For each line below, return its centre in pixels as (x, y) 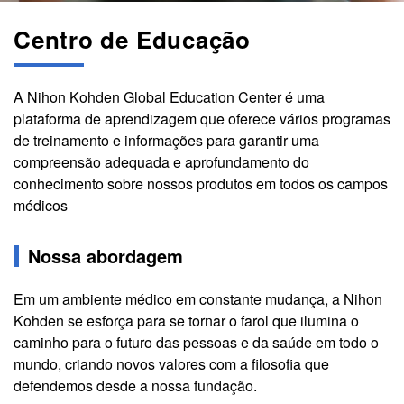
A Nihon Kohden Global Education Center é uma (169, 97)
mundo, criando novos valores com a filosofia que (171, 364)
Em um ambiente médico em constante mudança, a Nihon (198, 299)
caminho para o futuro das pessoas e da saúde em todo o (196, 343)
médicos (41, 206)
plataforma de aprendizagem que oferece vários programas (202, 119)
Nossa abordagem (106, 256)
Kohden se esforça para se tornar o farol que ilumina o (186, 321)
